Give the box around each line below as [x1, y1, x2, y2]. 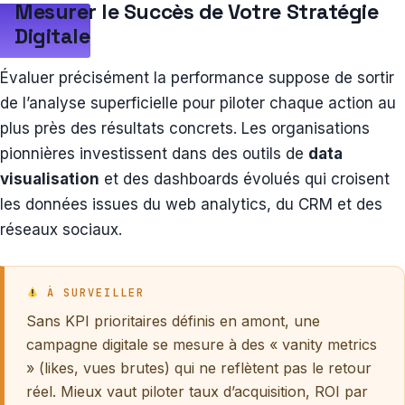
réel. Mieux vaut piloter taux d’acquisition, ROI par [26, 382, 368, 401]
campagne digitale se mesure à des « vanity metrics [26, 335, 377, 354]
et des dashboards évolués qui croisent [99, 170, 390, 189]
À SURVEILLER [38, 286, 145, 301]
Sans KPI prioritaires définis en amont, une [26, 312, 320, 331]
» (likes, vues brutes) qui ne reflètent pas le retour [26, 359, 372, 378]
